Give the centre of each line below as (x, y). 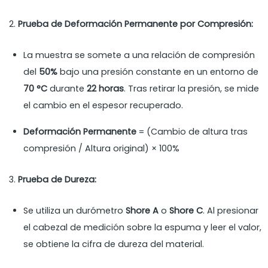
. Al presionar (231, 211)
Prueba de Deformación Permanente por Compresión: (136, 24)
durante (67, 89)
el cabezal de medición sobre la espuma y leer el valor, (143, 228)
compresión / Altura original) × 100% (102, 149)
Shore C (186, 211)
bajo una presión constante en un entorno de (158, 72)
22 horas (106, 89)
